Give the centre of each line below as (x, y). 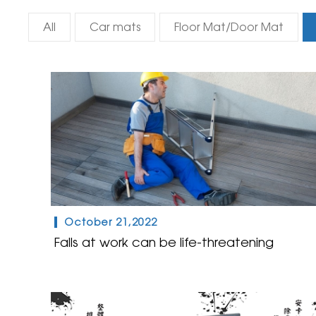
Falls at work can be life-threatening (164, 243)
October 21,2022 (111, 222)
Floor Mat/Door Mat (229, 27)
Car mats (115, 27)
